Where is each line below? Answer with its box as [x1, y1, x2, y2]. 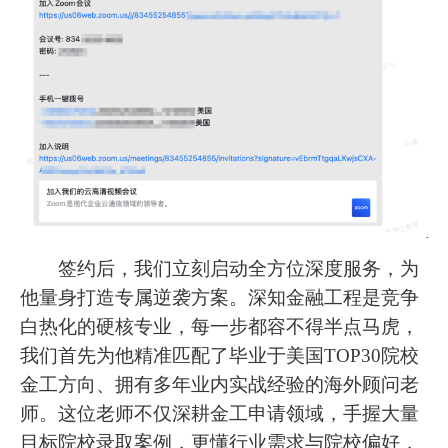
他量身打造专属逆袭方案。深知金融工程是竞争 [20, 286, 420, 308]
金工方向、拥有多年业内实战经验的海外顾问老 [20, 373, 420, 395]
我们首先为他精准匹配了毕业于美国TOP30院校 [20, 344, 420, 366]
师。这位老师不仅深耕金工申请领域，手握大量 [20, 402, 420, 424]
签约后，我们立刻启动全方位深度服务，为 [20, 257, 420, 279]
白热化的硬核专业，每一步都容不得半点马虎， [20, 315, 420, 337]
